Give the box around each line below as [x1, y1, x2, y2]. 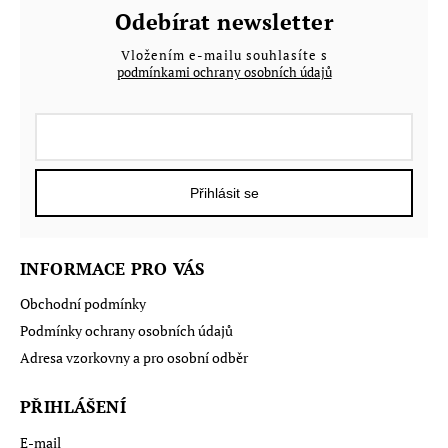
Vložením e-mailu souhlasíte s [120, 46, 328, 64]
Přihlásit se [189, 185, 259, 202]
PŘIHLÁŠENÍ [20, 396, 126, 419]
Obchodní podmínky [20, 294, 146, 314]
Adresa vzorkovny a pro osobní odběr [20, 348, 248, 368]
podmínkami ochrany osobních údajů [116, 63, 332, 81]
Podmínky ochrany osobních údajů [20, 321, 233, 341]
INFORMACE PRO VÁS [20, 258, 205, 281]
